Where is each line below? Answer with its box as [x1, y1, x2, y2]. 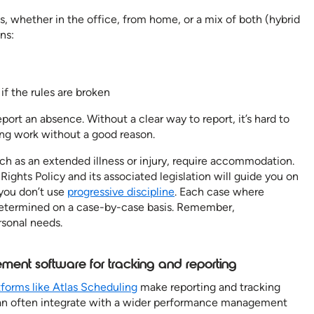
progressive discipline [67, 185, 175, 199]
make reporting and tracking [137, 280, 280, 294]
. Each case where [175, 185, 264, 199]
